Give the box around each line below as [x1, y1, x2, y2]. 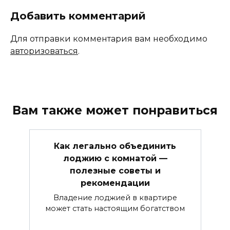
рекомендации [80, 178, 150, 188]
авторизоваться [10, 46, 78, 56]
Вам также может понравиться [12, 103, 218, 118]
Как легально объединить [54, 141, 176, 151]
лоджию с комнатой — [63, 153, 167, 163]
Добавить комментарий [10, 9, 146, 22]
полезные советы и [69, 165, 161, 176]
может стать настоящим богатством [45, 204, 185, 214]
